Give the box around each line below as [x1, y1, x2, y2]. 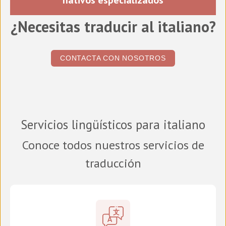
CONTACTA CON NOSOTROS [60, 54, 166, 63]
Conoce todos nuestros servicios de [22, 137, 204, 153]
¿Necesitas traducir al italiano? [10, 17, 216, 37]
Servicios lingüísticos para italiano [21, 117, 205, 133]
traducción [85, 155, 141, 172]
